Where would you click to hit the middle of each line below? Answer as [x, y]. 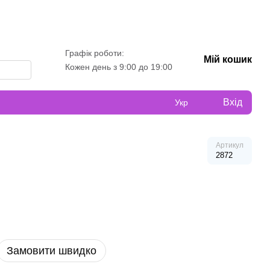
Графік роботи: [95, 53]
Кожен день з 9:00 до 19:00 [119, 67]
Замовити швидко [52, 251]
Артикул [230, 145]
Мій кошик [228, 59]
